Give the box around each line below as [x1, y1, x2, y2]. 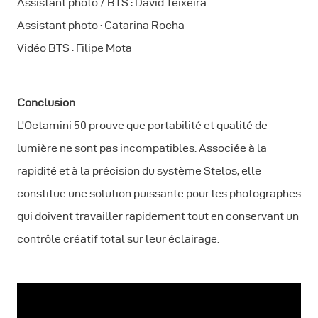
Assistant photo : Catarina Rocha [17, 18, 187, 31]
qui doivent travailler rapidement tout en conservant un [17, 209, 299, 222]
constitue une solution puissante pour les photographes [17, 187, 301, 199]
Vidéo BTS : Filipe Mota [17, 41, 134, 54]
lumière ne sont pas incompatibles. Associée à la [17, 141, 267, 154]
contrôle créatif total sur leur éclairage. [17, 232, 219, 245]
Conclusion [17, 96, 75, 109]
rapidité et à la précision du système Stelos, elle [17, 164, 261, 177]
